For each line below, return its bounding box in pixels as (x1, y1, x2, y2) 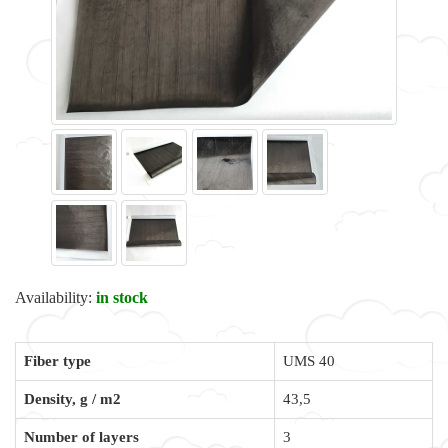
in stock (96, 289, 148, 306)
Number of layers (24, 429, 139, 445)
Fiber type (24, 353, 91, 369)
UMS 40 (283, 353, 335, 369)
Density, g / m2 (24, 391, 121, 407)
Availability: (15, 289, 96, 306)
